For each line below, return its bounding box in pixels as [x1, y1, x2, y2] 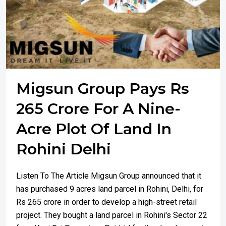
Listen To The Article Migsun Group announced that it [16, 171, 201, 181]
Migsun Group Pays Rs [16, 79, 189, 98]
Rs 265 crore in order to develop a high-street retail [16, 197, 197, 207]
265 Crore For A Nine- [16, 99, 181, 118]
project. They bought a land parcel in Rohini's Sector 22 [16, 210, 207, 220]
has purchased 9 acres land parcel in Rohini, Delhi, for [16, 184, 203, 194]
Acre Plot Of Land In [16, 120, 172, 138]
